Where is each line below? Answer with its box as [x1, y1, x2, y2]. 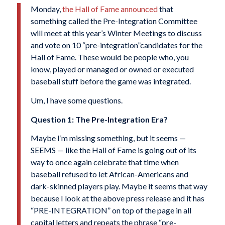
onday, [38, 4, 62, 14]
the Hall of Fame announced [62, 4, 158, 14]
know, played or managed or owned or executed [30, 64, 194, 74]
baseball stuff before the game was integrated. [30, 76, 191, 86]
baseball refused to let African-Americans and [30, 169, 188, 179]
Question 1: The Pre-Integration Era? [30, 114, 168, 124]
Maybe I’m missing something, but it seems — [30, 133, 186, 143]
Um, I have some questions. [30, 95, 123, 105]
